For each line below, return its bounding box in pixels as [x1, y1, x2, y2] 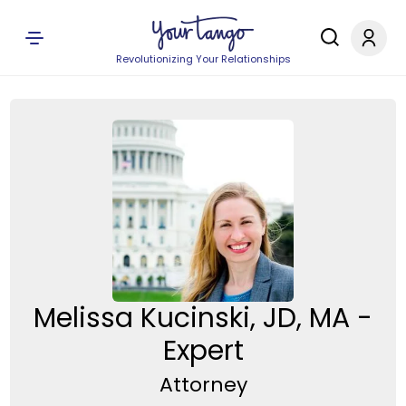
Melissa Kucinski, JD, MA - [34, 298, 372, 337]
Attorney [159, 371, 247, 400]
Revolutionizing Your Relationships [115, 52, 291, 66]
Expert [162, 331, 244, 370]
